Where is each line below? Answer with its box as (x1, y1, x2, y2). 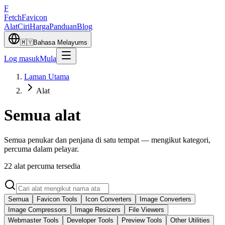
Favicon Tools (37, 195, 77, 203)
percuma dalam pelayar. (4, 144, 79, 153)
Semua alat (4, 106, 81, 125)
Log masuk (4, 54, 40, 63)
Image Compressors (8, 205, 67, 213)
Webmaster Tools (8, 216, 59, 224)
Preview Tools (122, 216, 162, 224)
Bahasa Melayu (33, 39, 78, 46)
